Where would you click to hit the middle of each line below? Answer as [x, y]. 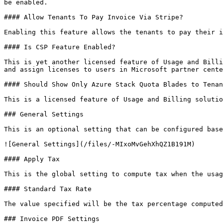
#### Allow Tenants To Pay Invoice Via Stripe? [94, 17]
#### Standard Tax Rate [48, 189]
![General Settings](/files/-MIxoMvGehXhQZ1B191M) [100, 144]
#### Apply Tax [32, 159]
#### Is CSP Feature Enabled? [60, 47]
